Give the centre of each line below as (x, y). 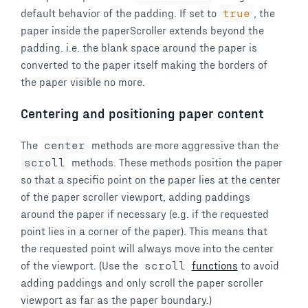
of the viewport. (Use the (81, 265)
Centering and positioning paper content (142, 113)
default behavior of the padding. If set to (120, 13)
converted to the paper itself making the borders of (144, 65)
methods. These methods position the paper (175, 162)
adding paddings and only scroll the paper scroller (142, 282)
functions (214, 265)
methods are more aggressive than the (183, 144)
